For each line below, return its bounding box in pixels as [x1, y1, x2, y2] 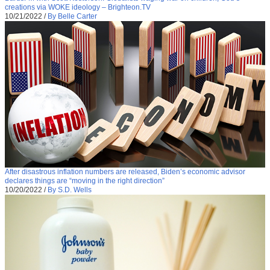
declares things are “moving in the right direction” [5, 177, 165, 186]
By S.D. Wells [48, 186, 92, 195]
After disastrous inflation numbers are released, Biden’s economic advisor [5, 168, 245, 177]
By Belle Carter [48, 11, 97, 20]
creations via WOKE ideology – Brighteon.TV [5, 2, 151, 11]
